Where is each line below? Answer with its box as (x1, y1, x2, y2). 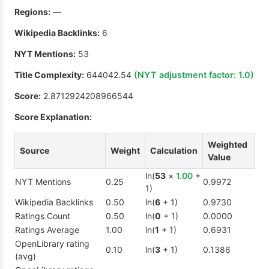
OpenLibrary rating (15, 238, 89, 249)
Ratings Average (15, 225, 79, 235)
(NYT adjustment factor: (134, 70, 238, 80)
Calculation (150, 145, 198, 156)
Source (20, 145, 49, 156)
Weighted (208, 139, 247, 150)
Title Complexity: (14, 70, 84, 80)
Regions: (14, 7, 50, 17)
